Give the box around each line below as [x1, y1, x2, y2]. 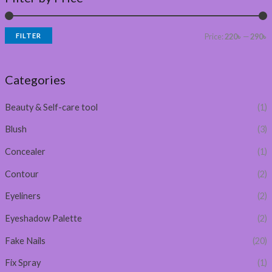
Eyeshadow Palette [4, 213, 82, 224]
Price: [205, 31, 225, 41]
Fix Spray [4, 257, 41, 268]
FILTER [15, 31, 41, 39]
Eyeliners [4, 191, 41, 202]
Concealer [4, 146, 46, 157]
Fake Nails [4, 235, 46, 246]
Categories [4, 72, 66, 87]
